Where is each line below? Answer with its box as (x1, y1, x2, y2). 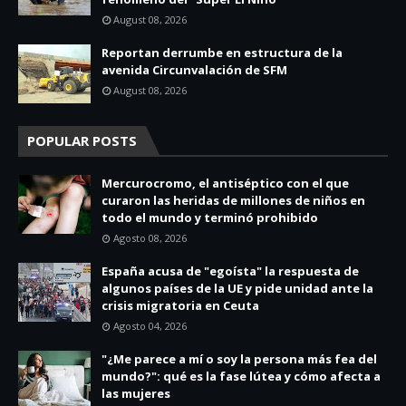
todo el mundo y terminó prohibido (101, 209, 318, 227)
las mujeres (101, 385, 170, 402)
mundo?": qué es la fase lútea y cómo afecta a (101, 368, 381, 385)
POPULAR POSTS (27, 131, 137, 150)
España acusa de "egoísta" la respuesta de (101, 263, 359, 280)
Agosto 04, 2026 (113, 319, 187, 333)
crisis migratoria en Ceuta (101, 297, 259, 314)
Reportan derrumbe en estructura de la (101, 44, 343, 62)
